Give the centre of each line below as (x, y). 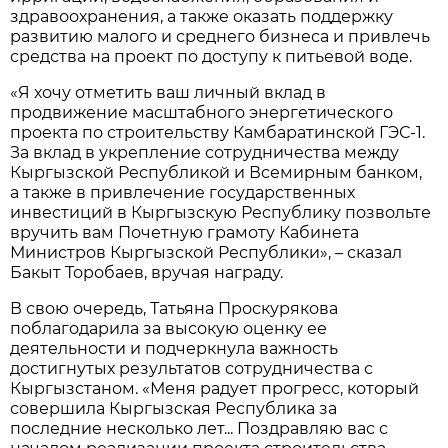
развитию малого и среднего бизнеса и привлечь (220, 36)
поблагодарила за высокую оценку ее (169, 328)
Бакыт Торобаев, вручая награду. (147, 272)
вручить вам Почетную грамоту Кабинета (185, 232)
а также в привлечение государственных (183, 192)
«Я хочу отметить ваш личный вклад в (168, 92)
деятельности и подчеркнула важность (174, 348)
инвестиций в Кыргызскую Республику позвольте (221, 212)
